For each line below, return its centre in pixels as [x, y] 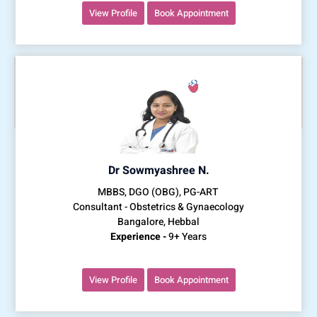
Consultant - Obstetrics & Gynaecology [158, 207]
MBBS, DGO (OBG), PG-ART [158, 192]
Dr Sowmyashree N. [158, 170]
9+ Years [186, 236]
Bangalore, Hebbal [158, 221]
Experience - [138, 236]
